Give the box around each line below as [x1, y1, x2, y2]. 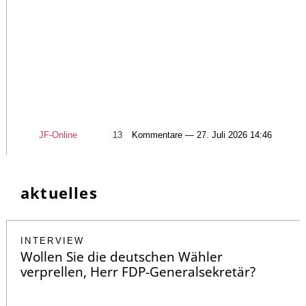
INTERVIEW [20, 236, 85, 247]
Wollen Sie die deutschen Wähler [20, 248, 223, 266]
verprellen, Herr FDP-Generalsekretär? [20, 263, 255, 281]
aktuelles [20, 182, 98, 204]
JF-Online [38, 130, 77, 141]
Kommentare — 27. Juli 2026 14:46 [131, 130, 272, 141]
